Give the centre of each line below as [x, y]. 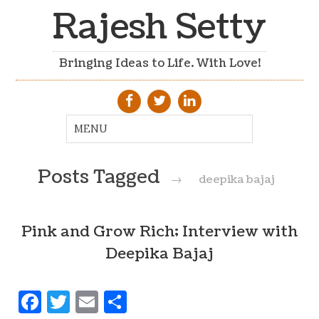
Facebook [91, 302]
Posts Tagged [101, 177]
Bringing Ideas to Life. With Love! [159, 64]
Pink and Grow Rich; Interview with [159, 232]
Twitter [111, 302]
